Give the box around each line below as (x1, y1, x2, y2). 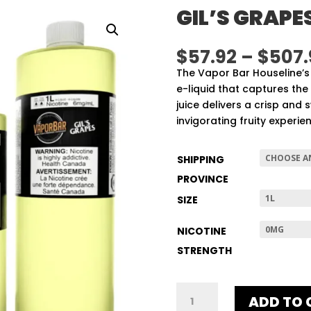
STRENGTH (176, 244, 232, 258)
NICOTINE (176, 224, 226, 239)
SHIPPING (176, 153, 224, 167)
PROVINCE (176, 172, 228, 187)
